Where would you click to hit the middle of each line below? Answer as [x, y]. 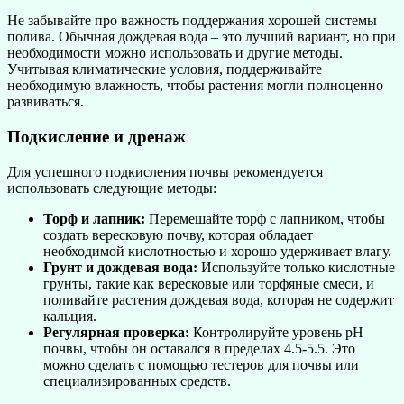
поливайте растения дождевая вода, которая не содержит [219, 299]
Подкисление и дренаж [96, 136]
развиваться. [46, 102]
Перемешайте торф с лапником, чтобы [265, 218]
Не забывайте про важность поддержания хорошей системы [192, 21]
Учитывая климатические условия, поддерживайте [165, 69]
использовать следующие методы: [112, 188]
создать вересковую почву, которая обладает [178, 234]
